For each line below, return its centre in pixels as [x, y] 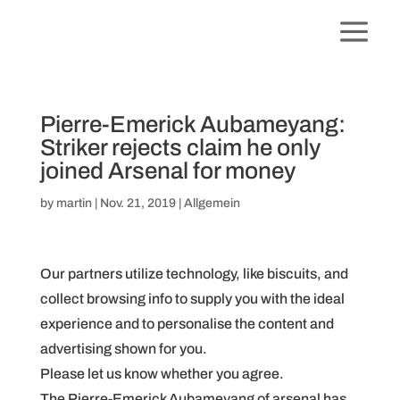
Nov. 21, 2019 [137, 203]
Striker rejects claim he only [180, 147]
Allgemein [212, 203]
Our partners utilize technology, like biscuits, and [194, 274]
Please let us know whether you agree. [162, 374]
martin [74, 203]
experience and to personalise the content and [187, 324]
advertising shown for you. [123, 349]
